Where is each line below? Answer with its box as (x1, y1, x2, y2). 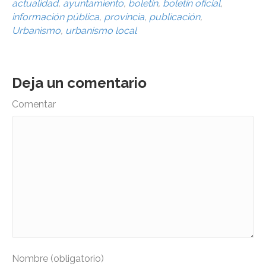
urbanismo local (65, 24, 137, 36)
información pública (12, 11, 99, 23)
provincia (104, 11, 144, 23)
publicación (149, 11, 200, 23)
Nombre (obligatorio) (12, 252, 104, 264)
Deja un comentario (12, 74, 147, 91)
